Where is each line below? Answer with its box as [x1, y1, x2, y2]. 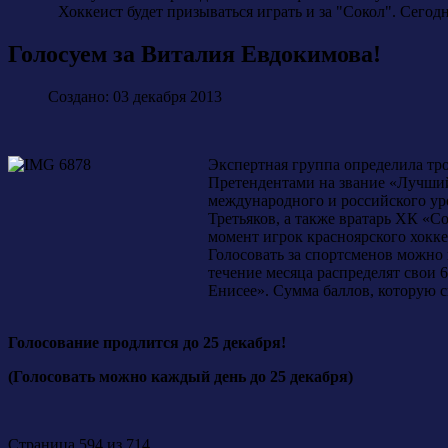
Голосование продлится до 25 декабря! [8, 334, 290, 352]
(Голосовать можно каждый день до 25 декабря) [8, 368, 353, 386]
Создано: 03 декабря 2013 [48, 88, 222, 106]
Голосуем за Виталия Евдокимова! [8, 41, 381, 68]
